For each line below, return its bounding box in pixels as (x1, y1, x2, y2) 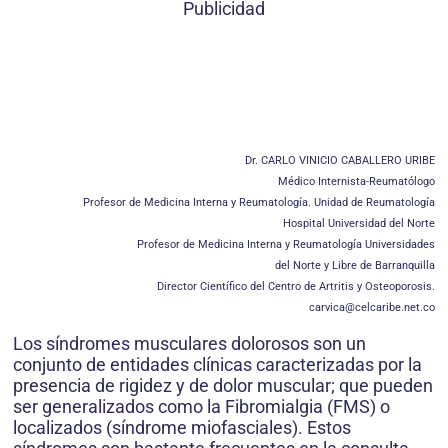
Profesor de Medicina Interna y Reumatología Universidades (137, 238, 435, 251)
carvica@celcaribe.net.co (309, 301, 435, 314)
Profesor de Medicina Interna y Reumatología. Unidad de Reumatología (83, 196, 435, 209)
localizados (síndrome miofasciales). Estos (13, 417, 351, 438)
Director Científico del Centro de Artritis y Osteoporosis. (157, 280, 435, 293)
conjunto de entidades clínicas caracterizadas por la (13, 354, 422, 375)
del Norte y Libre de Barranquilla (275, 259, 435, 272)
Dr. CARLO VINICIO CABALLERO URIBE (245, 154, 435, 167)
